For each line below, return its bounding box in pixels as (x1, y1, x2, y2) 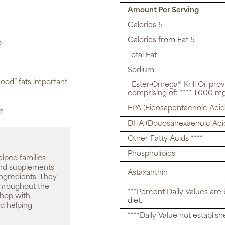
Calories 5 (128, 22, 163, 29)
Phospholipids (128, 150, 175, 158)
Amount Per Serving (128, 7, 199, 14)
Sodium (128, 67, 154, 74)
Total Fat (128, 52, 157, 59)
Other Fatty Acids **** (128, 135, 203, 143)
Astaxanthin (128, 169, 168, 177)
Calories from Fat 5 (128, 37, 195, 44)
